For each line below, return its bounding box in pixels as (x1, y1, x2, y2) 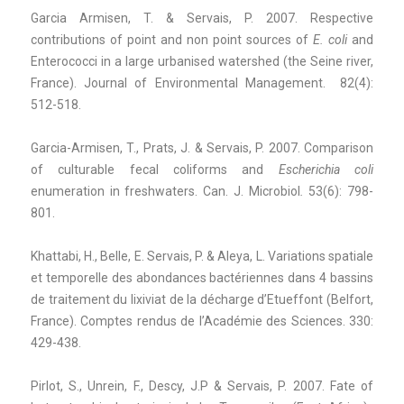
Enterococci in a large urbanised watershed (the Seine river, (31, 53, 373, 69)
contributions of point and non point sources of (31, 32, 313, 47)
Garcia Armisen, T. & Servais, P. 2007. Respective (31, 10, 373, 25)
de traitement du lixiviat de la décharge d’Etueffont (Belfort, (31, 291, 373, 307)
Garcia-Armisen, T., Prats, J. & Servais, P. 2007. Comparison (31, 140, 373, 155)
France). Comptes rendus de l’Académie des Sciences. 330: (31, 313, 373, 328)
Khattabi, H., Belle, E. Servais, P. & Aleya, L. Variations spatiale (31, 248, 373, 263)
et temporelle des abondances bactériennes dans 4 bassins (31, 270, 373, 285)
